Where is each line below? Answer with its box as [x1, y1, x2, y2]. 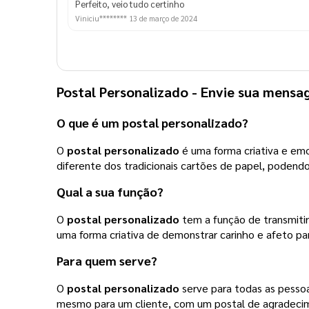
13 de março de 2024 [129, 12, 197, 23]
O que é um [57, 114, 122, 131]
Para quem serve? [57, 252, 157, 269]
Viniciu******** [75, 12, 129, 23]
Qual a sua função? [57, 183, 163, 200]
